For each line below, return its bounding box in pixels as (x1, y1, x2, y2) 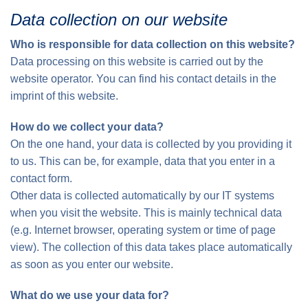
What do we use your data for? (10, 289, 169, 301)
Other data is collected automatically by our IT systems (10, 190, 274, 201)
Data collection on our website (10, 10, 228, 29)
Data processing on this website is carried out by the (10, 56, 263, 67)
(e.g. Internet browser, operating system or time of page (10, 224, 276, 236)
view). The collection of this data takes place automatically (10, 241, 292, 253)
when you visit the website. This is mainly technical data (10, 207, 282, 219)
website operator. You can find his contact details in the (10, 73, 276, 85)
